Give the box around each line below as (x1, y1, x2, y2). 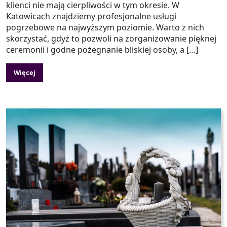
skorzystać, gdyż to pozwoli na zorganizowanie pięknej (6, 32, 216, 44)
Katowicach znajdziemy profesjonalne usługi (6, 10, 176, 22)
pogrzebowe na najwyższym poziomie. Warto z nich (6, 21, 204, 33)
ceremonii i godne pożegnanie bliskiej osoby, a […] (6, 44, 198, 55)
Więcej (14, 67, 35, 77)
